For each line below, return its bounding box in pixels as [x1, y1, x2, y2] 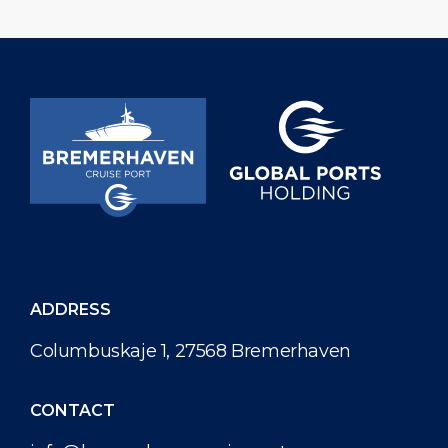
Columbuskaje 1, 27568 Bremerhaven [30, 340, 351, 363]
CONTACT [30, 401, 115, 421]
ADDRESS [30, 300, 111, 320]
